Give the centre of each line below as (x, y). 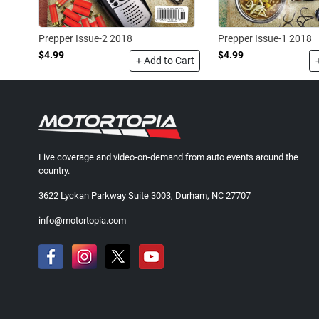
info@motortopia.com (82, 221)
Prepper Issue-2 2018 (85, 39)
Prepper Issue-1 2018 (265, 38)
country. (54, 171)
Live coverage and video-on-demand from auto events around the (168, 157)
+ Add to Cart (166, 61)
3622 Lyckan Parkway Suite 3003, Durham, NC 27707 (145, 196)
